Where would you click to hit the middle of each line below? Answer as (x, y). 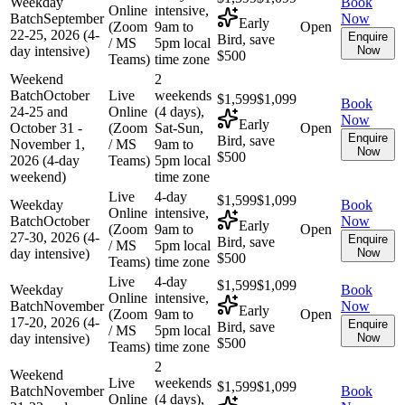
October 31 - (46, 127)
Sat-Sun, (179, 127)
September (74, 18)
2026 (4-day (45, 160)
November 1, (47, 144)
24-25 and (39, 111)
